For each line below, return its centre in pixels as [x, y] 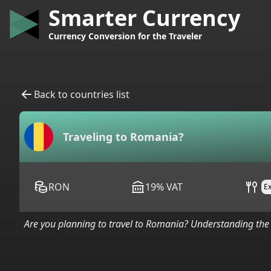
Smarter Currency [144, 18]
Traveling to [96, 137]
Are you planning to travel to [85, 224]
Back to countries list [82, 94]
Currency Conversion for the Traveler [125, 36]
